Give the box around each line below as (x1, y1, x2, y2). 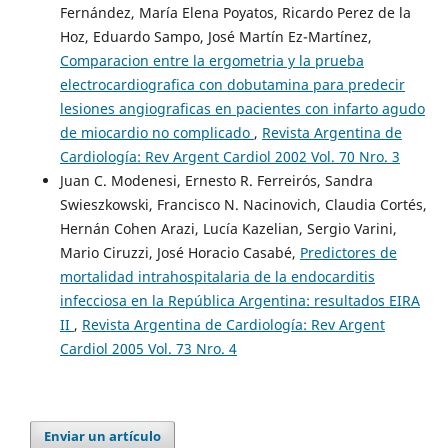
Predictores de (299, 242, 397, 262)
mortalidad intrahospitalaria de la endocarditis (59, 266, 375, 286)
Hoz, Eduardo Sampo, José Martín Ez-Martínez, (59, 26, 372, 46)
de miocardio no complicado (59, 122, 254, 142)
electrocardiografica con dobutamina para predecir (59, 74, 405, 94)
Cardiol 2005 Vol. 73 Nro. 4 (59, 338, 237, 358)
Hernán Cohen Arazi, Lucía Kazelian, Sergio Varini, (59, 218, 397, 238)
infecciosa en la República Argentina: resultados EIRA (59, 290, 420, 310)
